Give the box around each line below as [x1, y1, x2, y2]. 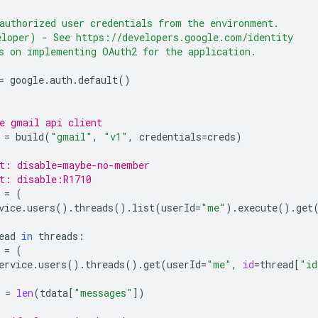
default [78, 72, 118, 87]
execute [238, 200, 278, 214]
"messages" [74, 285, 133, 300]
